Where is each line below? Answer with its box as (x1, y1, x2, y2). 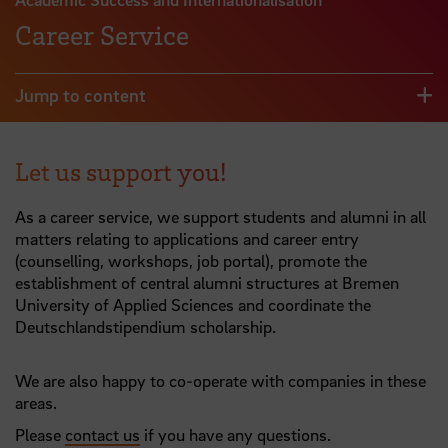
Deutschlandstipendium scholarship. (15, 315, 276, 337)
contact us (65, 423, 140, 445)
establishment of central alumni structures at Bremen (15, 271, 399, 293)
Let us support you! (15, 156, 226, 188)
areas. (15, 391, 57, 413)
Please (15, 423, 65, 445)
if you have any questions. (140, 423, 331, 445)
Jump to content (15, 84, 146, 107)
